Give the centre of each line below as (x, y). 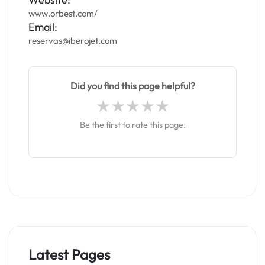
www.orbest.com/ (63, 13)
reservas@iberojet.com (73, 41)
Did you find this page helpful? (132, 86)
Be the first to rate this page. (132, 125)
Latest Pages (69, 255)
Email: (43, 27)
